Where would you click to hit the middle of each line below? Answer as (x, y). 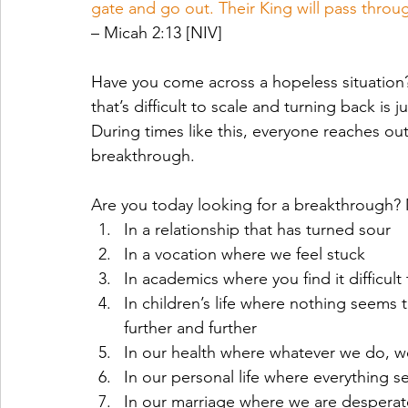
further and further (190, 328)
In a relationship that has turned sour (257, 229)
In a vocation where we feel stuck (245, 254)
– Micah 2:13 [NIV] (157, 33)
